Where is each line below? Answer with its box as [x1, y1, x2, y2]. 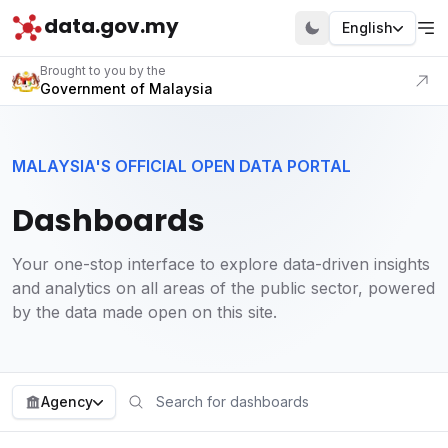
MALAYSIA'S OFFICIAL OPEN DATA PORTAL [12, 156, 351, 176]
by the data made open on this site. [12, 302, 277, 322]
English [342, 19, 393, 36]
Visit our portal [40, 39, 124, 54]
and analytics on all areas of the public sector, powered [12, 278, 435, 298]
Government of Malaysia [40, 80, 213, 97]
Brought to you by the [40, 63, 166, 78]
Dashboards [12, 200, 205, 242]
